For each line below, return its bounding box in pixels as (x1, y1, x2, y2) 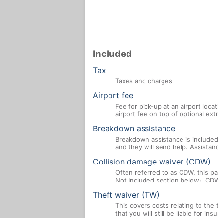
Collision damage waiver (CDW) (93, 157, 211, 167)
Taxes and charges (115, 77, 172, 85)
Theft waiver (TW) (93, 190, 160, 200)
